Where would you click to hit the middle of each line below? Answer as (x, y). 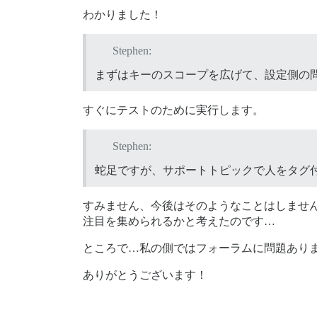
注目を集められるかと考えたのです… (179, 221)
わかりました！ (122, 15)
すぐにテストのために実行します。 (173, 110)
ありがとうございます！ (145, 275)
